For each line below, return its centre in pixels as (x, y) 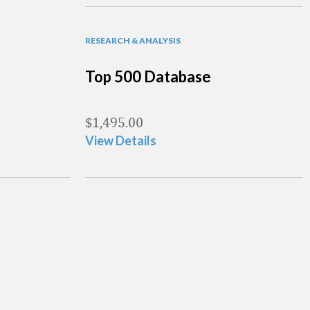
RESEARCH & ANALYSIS (133, 40)
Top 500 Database (148, 76)
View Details (121, 140)
